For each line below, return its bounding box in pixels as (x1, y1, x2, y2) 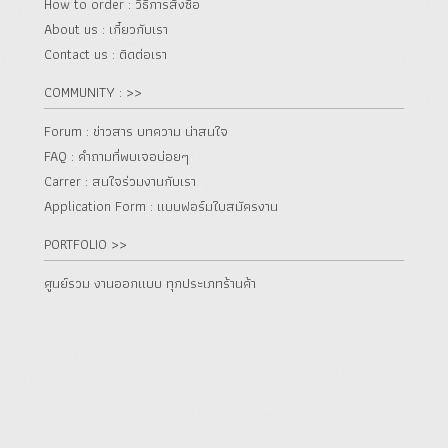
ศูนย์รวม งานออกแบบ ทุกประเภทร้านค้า (44, 272, 256, 295)
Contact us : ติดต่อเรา (44, 43, 167, 66)
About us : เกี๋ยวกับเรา (44, 18, 168, 41)
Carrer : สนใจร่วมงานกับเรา (44, 170, 196, 193)
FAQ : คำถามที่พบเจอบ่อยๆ (44, 145, 189, 168)
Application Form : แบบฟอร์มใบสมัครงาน (44, 195, 278, 218)
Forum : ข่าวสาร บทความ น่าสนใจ (44, 120, 228, 143)
